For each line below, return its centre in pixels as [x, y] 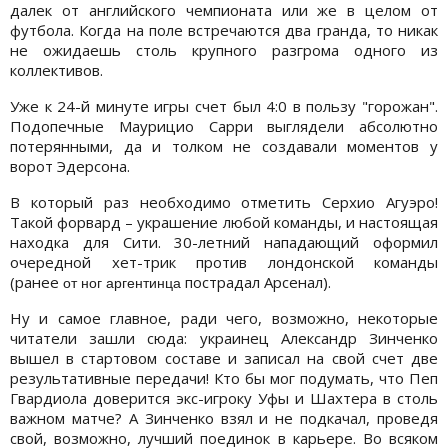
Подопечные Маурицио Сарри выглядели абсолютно [224, 126]
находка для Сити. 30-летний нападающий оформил [224, 242]
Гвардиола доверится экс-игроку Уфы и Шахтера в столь [224, 398]
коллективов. [56, 70]
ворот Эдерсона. [70, 166]
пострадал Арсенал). [256, 282]
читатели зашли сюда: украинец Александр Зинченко [224, 338]
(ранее [34, 282]
